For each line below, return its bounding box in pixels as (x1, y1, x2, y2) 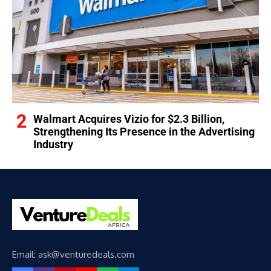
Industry (33, 137, 73, 151)
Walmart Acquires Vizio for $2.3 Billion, (33, 112, 224, 125)
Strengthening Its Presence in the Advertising (33, 125, 255, 138)
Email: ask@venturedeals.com (12, 249, 134, 261)
